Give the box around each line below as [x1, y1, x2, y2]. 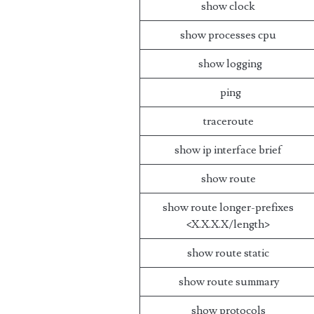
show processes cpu [180, 28, 277, 42]
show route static [187, 246, 270, 260]
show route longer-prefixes [163, 200, 294, 214]
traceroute [203, 114, 254, 128]
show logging [194, 57, 263, 71]
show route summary [177, 275, 280, 289]
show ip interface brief [175, 143, 282, 157]
